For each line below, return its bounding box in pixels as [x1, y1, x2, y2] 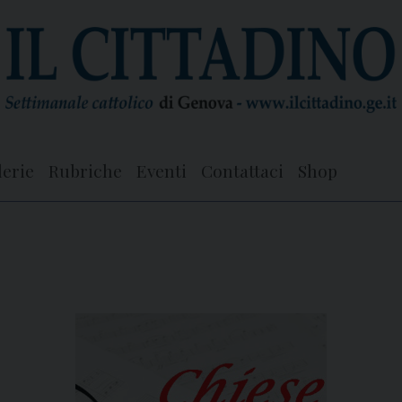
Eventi [136, 159, 187, 182]
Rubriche [48, 159, 122, 182]
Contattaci [201, 159, 284, 182]
